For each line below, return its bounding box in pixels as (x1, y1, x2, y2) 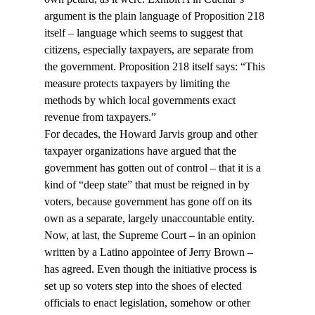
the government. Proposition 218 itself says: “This (44, 60, 268, 73)
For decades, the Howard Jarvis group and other (44, 128, 260, 141)
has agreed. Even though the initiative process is (44, 263, 259, 276)
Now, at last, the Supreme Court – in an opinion (44, 229, 259, 242)
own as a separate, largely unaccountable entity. (44, 212, 257, 225)
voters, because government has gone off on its (44, 195, 255, 208)
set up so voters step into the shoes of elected (44, 280, 245, 292)
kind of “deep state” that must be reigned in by (44, 179, 252, 191)
